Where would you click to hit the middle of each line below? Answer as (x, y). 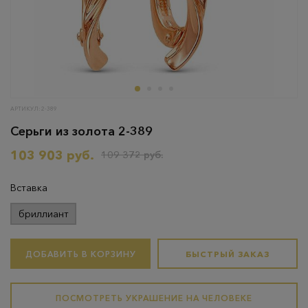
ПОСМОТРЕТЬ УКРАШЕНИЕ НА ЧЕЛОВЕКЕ (154, 298)
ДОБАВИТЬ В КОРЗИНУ (80, 254)
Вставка (29, 188)
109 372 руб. (132, 155)
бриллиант (43, 213)
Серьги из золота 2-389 (81, 131)
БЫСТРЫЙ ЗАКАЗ (228, 254)
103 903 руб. (52, 155)
